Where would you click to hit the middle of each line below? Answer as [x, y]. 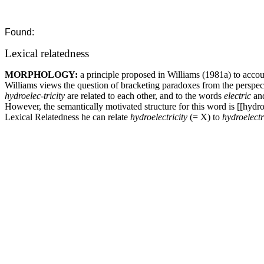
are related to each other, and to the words [144, 96]
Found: [19, 32]
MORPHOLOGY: [42, 75]
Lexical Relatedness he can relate [67, 117]
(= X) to [205, 117]
